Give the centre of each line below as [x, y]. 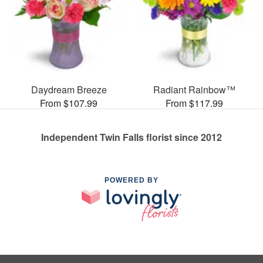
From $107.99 [69, 103]
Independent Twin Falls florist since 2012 [131, 137]
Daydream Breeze [69, 89]
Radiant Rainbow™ [194, 89]
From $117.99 [194, 103]
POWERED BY [131, 180]
